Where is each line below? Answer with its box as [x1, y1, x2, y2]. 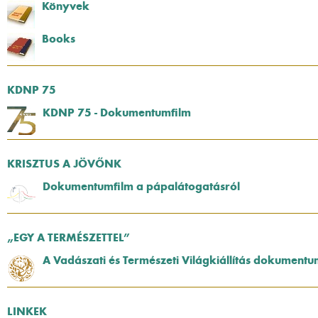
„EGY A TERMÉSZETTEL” [7, 230, 130, 244]
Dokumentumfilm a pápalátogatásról [43, 179, 240, 193]
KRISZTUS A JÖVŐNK [7, 156, 121, 170]
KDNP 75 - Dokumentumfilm [43, 105, 191, 119]
